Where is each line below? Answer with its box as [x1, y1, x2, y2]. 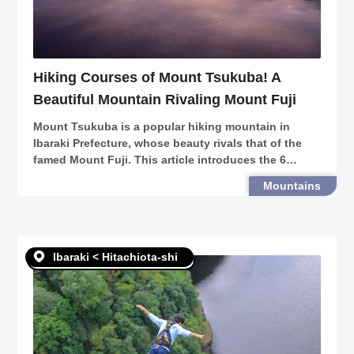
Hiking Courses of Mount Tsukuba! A [33, 69, 281, 85]
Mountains [262, 179, 321, 192]
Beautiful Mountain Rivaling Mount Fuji [33, 91, 297, 107]
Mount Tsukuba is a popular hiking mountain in [33, 119, 291, 133]
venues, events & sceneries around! [33, 186, 228, 199]
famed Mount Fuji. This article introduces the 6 [33, 153, 287, 166]
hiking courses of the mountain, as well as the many [33, 169, 316, 183]
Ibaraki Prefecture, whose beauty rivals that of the [33, 136, 303, 149]
